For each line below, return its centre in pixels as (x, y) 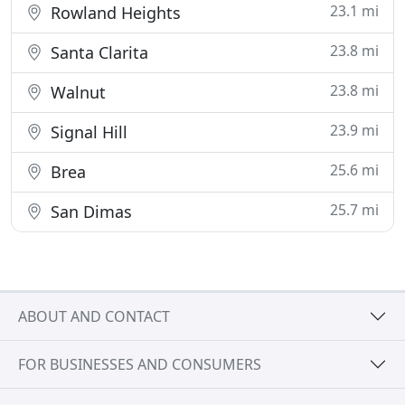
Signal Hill (87, 132)
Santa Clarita (97, 52)
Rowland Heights (113, 13)
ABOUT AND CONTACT (94, 316)
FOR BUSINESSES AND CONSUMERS (140, 364)
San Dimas (89, 212)
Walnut (76, 92)
